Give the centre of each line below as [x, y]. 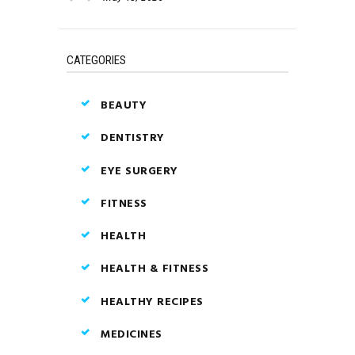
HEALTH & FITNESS [155, 269]
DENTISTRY [133, 139]
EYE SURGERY [139, 171]
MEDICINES [132, 334]
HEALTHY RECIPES [152, 302]
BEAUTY [124, 105]
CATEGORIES [96, 61]
